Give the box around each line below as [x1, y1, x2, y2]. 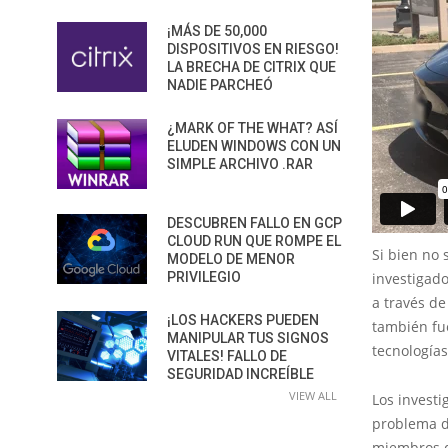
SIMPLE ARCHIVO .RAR [167, 156, 313, 172]
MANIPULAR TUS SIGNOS [167, 330, 329, 346]
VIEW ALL [289, 388, 337, 403]
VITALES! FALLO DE [167, 348, 287, 364]
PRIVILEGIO [167, 269, 241, 285]
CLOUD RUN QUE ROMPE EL [167, 233, 341, 249]
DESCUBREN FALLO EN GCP [167, 215, 342, 231]
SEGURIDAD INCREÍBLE [167, 366, 314, 382]
